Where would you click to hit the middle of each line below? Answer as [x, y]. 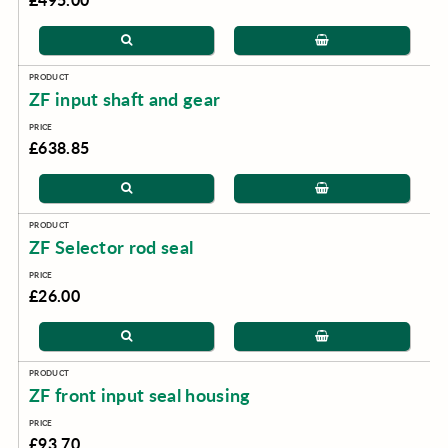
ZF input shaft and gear [124, 99]
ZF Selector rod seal [111, 247]
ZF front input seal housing [139, 395]
